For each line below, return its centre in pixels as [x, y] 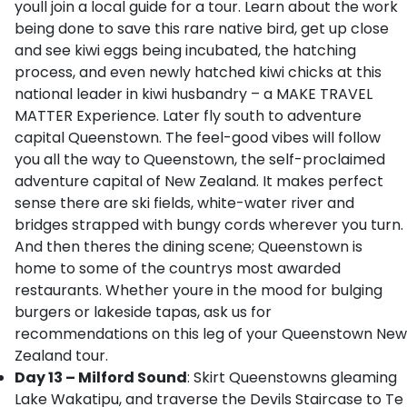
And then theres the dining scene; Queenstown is [189, 247]
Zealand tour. [61, 356]
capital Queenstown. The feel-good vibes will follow [198, 138]
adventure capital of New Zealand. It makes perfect [199, 181]
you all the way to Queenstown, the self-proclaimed [200, 159]
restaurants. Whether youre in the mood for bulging [199, 290]
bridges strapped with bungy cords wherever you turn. [209, 225]
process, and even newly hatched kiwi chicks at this [198, 72]
